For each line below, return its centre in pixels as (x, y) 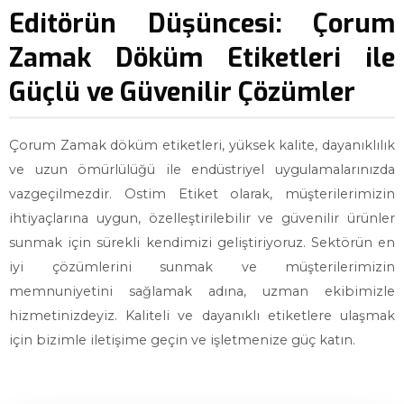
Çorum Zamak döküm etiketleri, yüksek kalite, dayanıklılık (202, 145)
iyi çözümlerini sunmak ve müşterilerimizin (202, 267)
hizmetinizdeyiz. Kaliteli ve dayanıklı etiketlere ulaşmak (202, 316)
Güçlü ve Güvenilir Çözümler (182, 92)
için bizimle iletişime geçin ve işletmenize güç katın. (182, 340)
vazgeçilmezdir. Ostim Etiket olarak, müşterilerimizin (202, 194)
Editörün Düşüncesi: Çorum (202, 23)
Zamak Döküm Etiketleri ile (202, 58)
